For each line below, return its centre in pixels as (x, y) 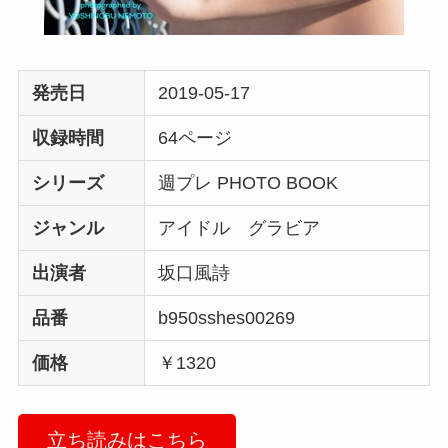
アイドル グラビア (248, 228)
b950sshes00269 (227, 318)
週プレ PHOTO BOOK (257, 183)
